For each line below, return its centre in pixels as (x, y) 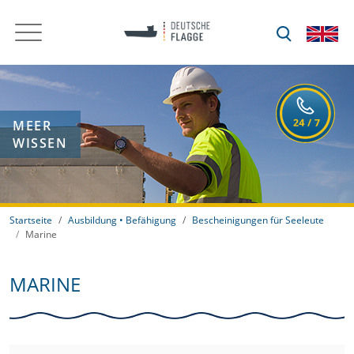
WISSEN (40, 143)
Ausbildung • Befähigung (122, 220)
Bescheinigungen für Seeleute (258, 220)
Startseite (31, 220)
